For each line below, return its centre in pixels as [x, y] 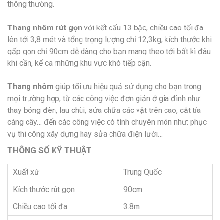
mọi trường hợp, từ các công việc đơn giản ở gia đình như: [105, 98]
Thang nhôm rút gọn [46, 27]
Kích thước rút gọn [44, 189]
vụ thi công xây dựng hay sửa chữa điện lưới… [85, 134]
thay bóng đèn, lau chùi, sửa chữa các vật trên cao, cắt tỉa [104, 110]
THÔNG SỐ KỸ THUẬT [50, 150]
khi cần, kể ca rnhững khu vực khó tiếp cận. [79, 63]
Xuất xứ [26, 172]
